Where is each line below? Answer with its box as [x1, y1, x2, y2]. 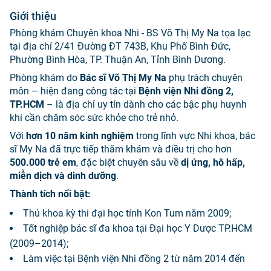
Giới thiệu [10, 10, 56, 22]
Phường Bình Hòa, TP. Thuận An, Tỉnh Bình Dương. [10, 54, 226, 65]
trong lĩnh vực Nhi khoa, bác [134, 130, 255, 142]
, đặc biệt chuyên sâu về [76, 157, 181, 168]
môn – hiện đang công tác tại [10, 85, 139, 97]
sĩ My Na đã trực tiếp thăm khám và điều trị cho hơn [10, 143, 232, 155]
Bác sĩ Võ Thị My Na [80, 72, 166, 83]
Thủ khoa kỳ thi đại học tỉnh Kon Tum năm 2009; [23, 207, 231, 219]
